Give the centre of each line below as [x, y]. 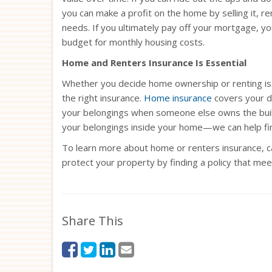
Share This [93, 220]
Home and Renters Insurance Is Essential [154, 62]
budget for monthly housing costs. [133, 42]
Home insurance [178, 97]
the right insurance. [103, 97]
